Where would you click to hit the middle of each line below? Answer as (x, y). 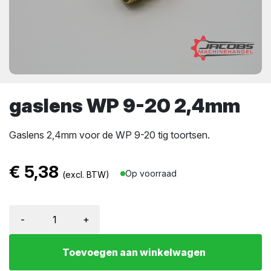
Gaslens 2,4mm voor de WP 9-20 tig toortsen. (109, 135)
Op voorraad (151, 174)
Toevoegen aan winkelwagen (134, 253)
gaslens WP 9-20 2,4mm (125, 105)
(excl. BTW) (86, 175)
